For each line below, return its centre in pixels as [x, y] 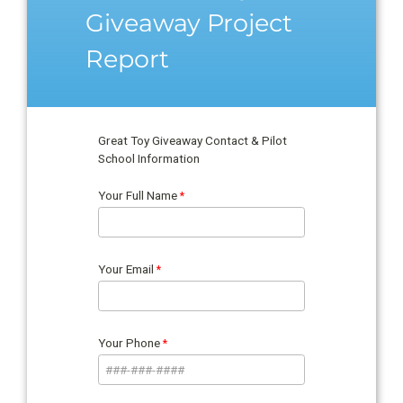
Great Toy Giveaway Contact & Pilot [193, 140]
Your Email [126, 269]
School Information [149, 158]
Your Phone [130, 342]
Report [127, 59]
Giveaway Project [188, 23]
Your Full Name [138, 195]
